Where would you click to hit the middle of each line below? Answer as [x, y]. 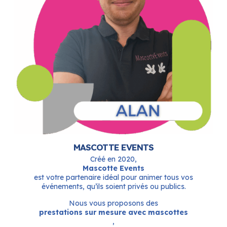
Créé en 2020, [113, 159]
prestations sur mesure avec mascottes [113, 212]
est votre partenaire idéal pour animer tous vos [113, 177]
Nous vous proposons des [113, 203]
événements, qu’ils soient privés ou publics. [113, 186]
